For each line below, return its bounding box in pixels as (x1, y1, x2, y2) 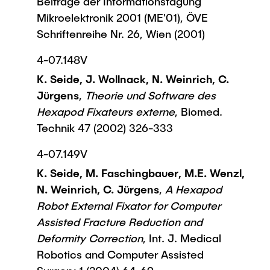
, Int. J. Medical (143, 231, 221, 245)
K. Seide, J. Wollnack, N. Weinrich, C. (37, 72, 229, 86)
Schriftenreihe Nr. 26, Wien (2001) (37, 27, 205, 40)
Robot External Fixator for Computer (37, 199, 221, 212)
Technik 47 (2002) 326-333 (37, 121, 173, 134)
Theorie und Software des (82, 89, 216, 102)
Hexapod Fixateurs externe (37, 105, 175, 118)
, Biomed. (175, 105, 222, 118)
